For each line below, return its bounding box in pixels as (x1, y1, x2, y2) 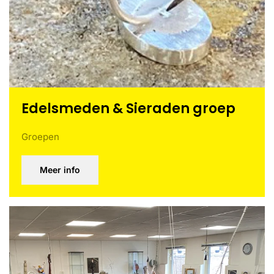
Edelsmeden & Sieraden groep (21, 99, 235, 118)
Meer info (40, 165, 80, 175)
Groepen (21, 131, 59, 143)
